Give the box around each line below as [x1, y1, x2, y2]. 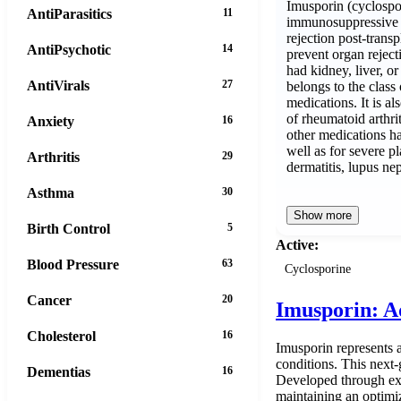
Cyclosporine [285, 261, 351, 276]
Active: [276, 236, 319, 252]
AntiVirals [27, 77, 90, 93]
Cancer [27, 292, 72, 308]
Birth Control [27, 220, 110, 236]
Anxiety [27, 113, 74, 129]
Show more [294, 208, 352, 222]
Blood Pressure [27, 256, 119, 272]
